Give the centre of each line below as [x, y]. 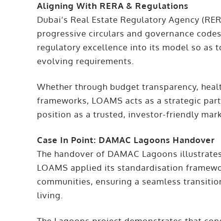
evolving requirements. [86, 61]
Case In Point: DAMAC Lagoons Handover [126, 140]
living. [50, 195]
